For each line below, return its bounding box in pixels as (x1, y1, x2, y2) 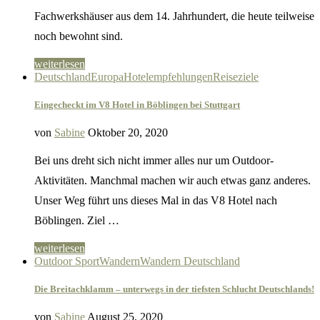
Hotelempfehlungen (124, 70, 213, 83)
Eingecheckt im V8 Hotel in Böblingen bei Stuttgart (34, 99, 240, 110)
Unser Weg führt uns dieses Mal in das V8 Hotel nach (34, 194, 277, 206)
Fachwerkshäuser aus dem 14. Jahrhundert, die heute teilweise (34, 9, 314, 22)
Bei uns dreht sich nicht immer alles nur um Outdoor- (34, 154, 274, 166)
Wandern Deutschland (140, 254, 240, 267)
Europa (91, 70, 124, 83)
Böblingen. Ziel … (34, 214, 119, 226)
